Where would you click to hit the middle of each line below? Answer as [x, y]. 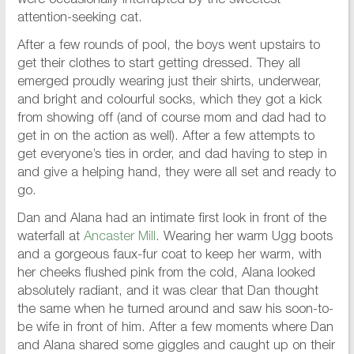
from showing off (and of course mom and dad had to [171, 119]
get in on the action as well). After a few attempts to [166, 137]
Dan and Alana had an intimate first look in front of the [171, 220]
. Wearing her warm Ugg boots [244, 238]
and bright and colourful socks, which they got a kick [169, 101]
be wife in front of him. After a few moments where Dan [175, 329]
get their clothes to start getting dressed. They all [158, 65]
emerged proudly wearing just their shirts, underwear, [169, 83]
